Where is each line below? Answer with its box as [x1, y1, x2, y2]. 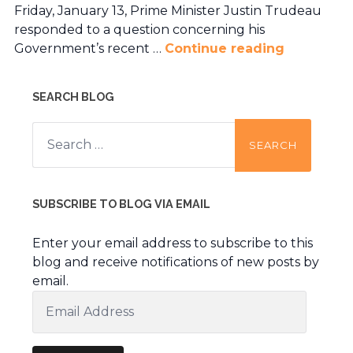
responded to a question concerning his [13, 21, 265, 37]
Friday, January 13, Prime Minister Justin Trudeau [13, 2, 321, 18]
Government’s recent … [13, 40, 165, 56]
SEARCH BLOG [32, 89, 114, 103]
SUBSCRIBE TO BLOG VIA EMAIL [32, 196, 210, 210]
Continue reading [164, 40, 284, 56]
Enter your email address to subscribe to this [32, 235, 313, 251]
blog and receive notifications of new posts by [32, 254, 319, 269]
